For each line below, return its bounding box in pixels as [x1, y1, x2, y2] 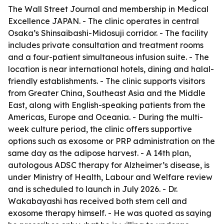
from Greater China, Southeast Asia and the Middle [8, 88, 205, 98]
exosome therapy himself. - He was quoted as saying [8, 208, 211, 218]
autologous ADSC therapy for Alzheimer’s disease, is [8, 160, 209, 170]
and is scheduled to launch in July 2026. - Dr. [8, 184, 177, 194]
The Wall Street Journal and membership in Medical [8, 4, 208, 14]
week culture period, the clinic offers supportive [8, 124, 192, 134]
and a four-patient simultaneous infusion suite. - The [8, 52, 209, 62]
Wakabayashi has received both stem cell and [8, 196, 187, 206]
